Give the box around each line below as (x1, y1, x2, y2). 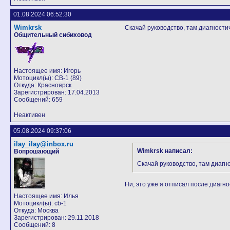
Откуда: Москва (14, 207, 59, 214)
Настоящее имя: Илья (14, 193, 79, 200)
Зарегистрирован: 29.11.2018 (14, 214, 99, 221)
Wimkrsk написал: (137, 147, 193, 155)
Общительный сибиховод (14, 31, 92, 39)
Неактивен (14, 111, 45, 119)
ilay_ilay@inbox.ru (14, 140, 73, 148)
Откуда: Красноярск (14, 82, 71, 89)
